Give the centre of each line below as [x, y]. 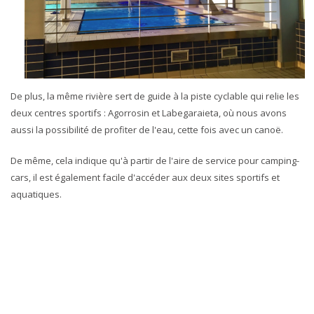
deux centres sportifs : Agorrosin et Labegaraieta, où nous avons [149, 112]
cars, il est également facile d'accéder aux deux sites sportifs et [145, 177]
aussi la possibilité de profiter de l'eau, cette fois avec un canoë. [147, 129]
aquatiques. [36, 194]
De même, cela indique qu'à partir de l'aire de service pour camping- [155, 160]
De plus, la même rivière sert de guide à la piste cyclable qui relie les [155, 96]
